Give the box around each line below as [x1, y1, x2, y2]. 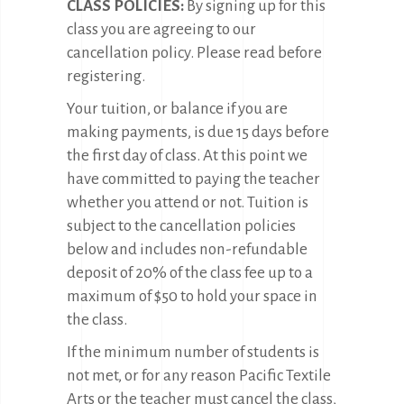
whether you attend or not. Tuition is [67, 194, 308, 211]
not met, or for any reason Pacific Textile [67, 367, 331, 384]
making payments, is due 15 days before [67, 124, 329, 141]
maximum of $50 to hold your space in [67, 288, 317, 305]
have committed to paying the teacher [67, 170, 320, 188]
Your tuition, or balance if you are [67, 100, 288, 117]
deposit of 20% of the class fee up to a [67, 264, 313, 281]
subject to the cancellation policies [67, 217, 296, 234]
